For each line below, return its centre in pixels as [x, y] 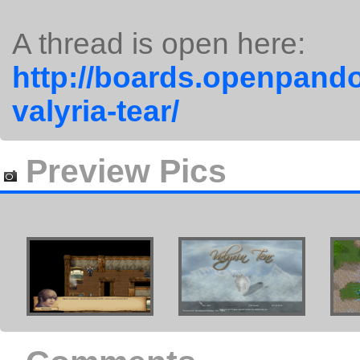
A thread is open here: [159, 44]
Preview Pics [122, 171]
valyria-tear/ [96, 111]
